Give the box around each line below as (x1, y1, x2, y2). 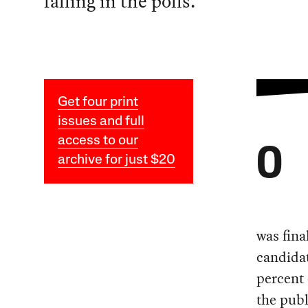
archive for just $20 (57, 153, 175, 168)
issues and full (57, 115, 144, 129)
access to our (57, 134, 138, 148)
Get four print (57, 96, 138, 110)
